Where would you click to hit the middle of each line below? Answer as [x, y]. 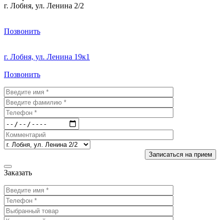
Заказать [18, 173]
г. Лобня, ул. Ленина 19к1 [47, 57]
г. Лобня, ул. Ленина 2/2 [44, 6]
